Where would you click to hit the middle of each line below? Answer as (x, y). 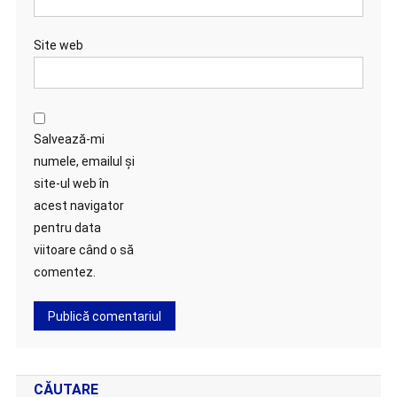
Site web (58, 45)
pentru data (67, 228)
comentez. (64, 272)
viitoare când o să (83, 250)
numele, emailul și (84, 161)
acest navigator (78, 206)
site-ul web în (71, 183)
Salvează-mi (69, 139)
